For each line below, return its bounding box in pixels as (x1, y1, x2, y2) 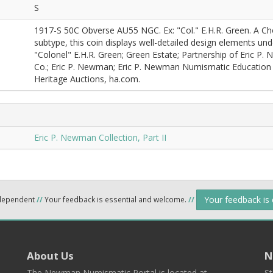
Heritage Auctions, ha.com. (34, 73, 140, 85)
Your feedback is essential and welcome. (43, 194, 188, 204)
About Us (27, 249, 74, 263)
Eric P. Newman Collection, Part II (34, 132, 166, 143)
